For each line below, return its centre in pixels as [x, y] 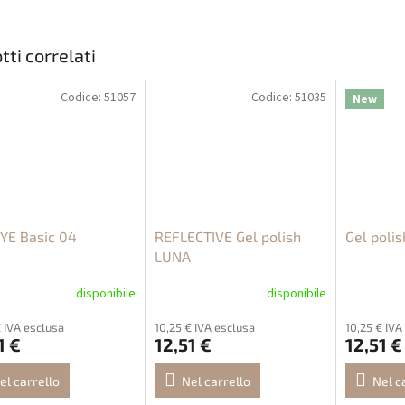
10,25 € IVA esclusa [204, 328]
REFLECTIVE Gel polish [227, 237]
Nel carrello [216, 381]
